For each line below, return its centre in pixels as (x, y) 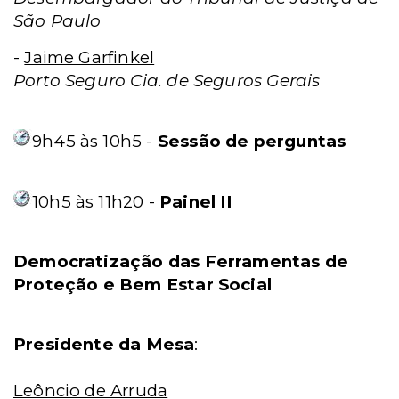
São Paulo (57, 21)
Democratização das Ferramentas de (181, 261)
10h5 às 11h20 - (96, 202)
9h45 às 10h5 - (95, 141)
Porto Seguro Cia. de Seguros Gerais (167, 81)
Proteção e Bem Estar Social (143, 285)
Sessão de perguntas (252, 141)
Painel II (196, 202)
